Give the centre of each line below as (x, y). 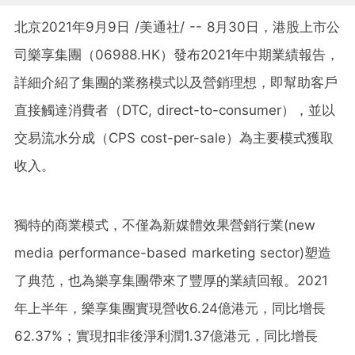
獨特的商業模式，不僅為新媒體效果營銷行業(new (165, 225)
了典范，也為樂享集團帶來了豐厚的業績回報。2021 (171, 280)
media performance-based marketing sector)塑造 (173, 252)
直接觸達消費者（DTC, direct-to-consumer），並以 (175, 110)
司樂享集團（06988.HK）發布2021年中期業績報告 (170, 54)
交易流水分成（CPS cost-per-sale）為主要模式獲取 (174, 137)
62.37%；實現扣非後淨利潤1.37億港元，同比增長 (166, 336)
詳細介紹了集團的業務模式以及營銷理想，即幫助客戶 (176, 82)
